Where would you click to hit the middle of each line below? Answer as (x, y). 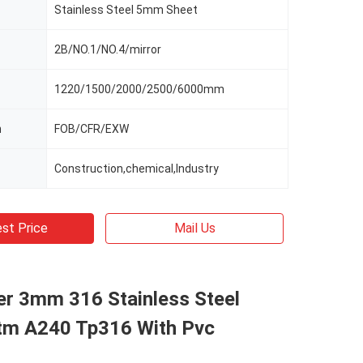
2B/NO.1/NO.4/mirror (108, 49)
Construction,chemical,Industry (137, 169)
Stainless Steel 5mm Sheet (126, 10)
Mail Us (194, 228)
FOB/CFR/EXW (92, 129)
